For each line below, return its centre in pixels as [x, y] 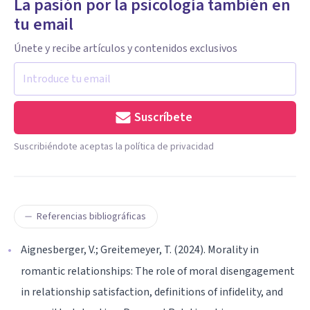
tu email [44, 24]
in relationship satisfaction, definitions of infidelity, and [152, 292]
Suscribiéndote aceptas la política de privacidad [114, 146]
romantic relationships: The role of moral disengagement [158, 271]
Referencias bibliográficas [91, 216]
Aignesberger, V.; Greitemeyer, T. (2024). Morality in [140, 249]
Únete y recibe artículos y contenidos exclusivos [126, 48]
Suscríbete [163, 117]
